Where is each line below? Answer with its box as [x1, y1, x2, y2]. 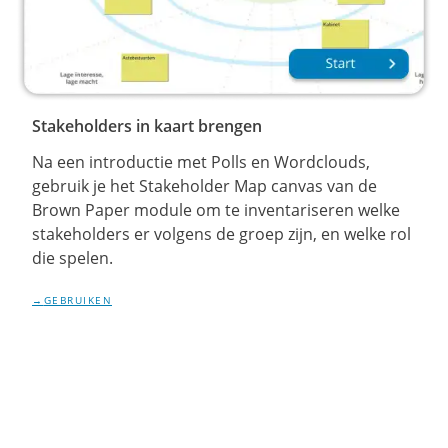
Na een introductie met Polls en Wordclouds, [32, 151, 370, 173]
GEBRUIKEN [43, 293, 112, 307]
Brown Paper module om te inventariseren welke [32, 199, 400, 221]
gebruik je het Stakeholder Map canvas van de [32, 175, 377, 197]
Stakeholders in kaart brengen [32, 115, 262, 137]
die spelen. [32, 247, 113, 269]
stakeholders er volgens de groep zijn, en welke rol [32, 223, 411, 245]
